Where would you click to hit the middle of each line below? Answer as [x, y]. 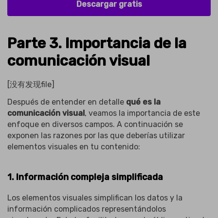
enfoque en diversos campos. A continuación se [95, 125]
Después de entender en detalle [67, 102]
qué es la [143, 102]
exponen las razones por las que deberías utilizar [96, 136]
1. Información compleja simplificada [85, 177]
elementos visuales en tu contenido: [74, 147]
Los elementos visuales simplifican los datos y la [95, 198]
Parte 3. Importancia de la [97, 44]
